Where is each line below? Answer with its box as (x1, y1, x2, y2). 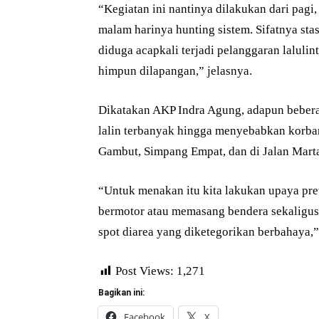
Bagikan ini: (98, 288, 145, 298)
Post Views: (115, 264, 174, 278)
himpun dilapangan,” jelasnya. (98, 64, 252, 78)
